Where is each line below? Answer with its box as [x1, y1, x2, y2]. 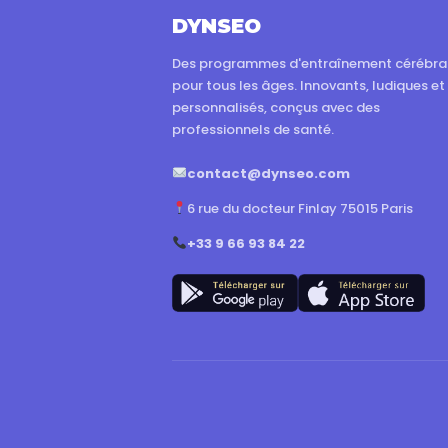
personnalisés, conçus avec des [172, 97, 380, 117]
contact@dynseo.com [186, 163, 350, 183]
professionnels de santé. [172, 119, 334, 139]
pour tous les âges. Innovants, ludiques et [172, 75, 445, 95]
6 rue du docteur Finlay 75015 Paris [186, 198, 413, 218]
